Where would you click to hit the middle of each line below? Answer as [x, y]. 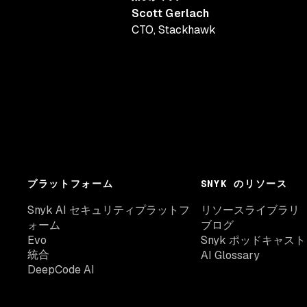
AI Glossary [230, 255]
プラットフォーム [71, 184]
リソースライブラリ [250, 210]
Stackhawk [187, 30]
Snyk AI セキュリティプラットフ [109, 210]
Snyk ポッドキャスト [253, 240]
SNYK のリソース [244, 184]
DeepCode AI [61, 270]
